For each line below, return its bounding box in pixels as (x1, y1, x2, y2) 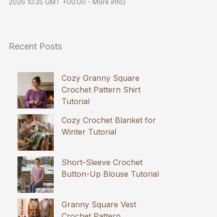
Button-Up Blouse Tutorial (62, 169, 159, 179)
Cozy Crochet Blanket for (62, 115, 156, 125)
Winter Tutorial (62, 126, 117, 137)
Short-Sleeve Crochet (62, 157, 143, 167)
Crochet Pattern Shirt (62, 84, 141, 94)
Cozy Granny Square (62, 73, 140, 83)
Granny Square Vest (62, 199, 137, 209)
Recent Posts (9, 41, 62, 51)
